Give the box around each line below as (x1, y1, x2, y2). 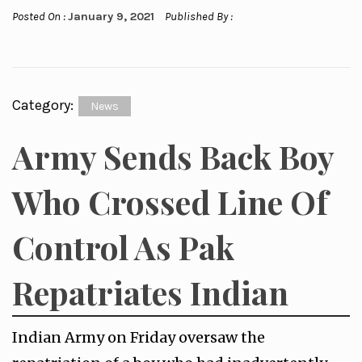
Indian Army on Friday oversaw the (12, 328, 265, 347)
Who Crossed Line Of (12, 180, 328, 223)
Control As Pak (12, 225, 234, 268)
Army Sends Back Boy (12, 135, 334, 178)
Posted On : (12, 10, 68, 23)
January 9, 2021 (68, 10, 154, 23)
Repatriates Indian (12, 271, 288, 314)
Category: (12, 96, 77, 114)
